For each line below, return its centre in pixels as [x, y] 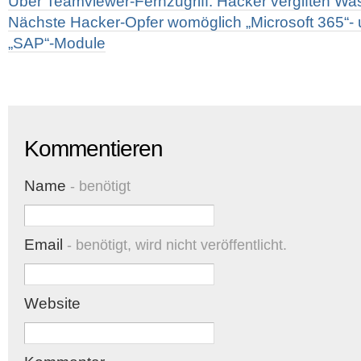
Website [52, 303]
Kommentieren [93, 149]
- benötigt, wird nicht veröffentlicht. [175, 245]
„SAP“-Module [57, 43]
